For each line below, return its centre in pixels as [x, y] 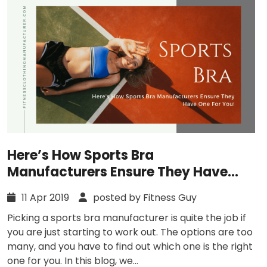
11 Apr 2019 [49, 198]
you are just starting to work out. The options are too [130, 232]
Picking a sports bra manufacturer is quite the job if [127, 218]
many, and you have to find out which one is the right [130, 247]
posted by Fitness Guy [144, 198]
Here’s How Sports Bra [80, 156]
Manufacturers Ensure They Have [117, 172]
